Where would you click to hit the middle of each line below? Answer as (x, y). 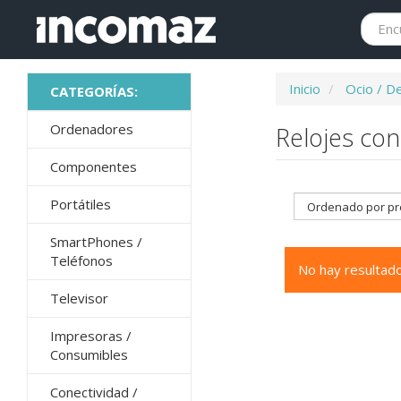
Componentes (94, 166)
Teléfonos (81, 260)
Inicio (305, 89)
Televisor (79, 298)
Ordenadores (92, 129)
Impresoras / (91, 336)
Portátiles (81, 204)
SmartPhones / (96, 242)
